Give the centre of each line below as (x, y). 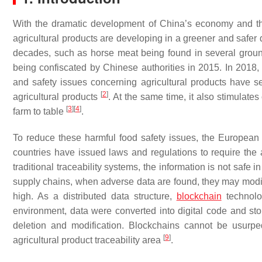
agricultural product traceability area (88, 240)
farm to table (39, 111)
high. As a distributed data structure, (95, 196)
